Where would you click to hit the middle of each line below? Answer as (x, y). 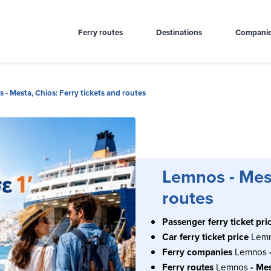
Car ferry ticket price (206, 237)
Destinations (179, 32)
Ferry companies (198, 252)
